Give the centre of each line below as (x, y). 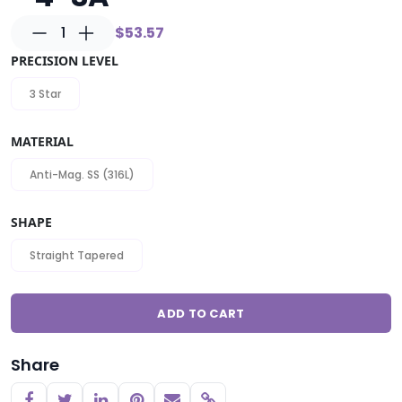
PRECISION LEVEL (65, 61)
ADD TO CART (201, 314)
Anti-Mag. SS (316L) (82, 175)
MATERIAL (42, 141)
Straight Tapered (77, 255)
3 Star (45, 94)
